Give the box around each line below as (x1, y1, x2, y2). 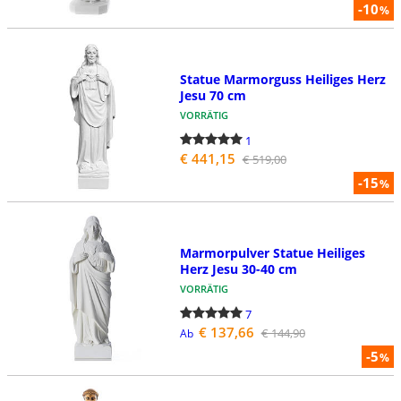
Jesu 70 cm (179, 87, 246, 105)
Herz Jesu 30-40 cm (179, 260, 297, 278)
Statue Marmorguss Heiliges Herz (179, 71, 386, 89)
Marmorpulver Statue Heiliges (179, 244, 365, 262)
